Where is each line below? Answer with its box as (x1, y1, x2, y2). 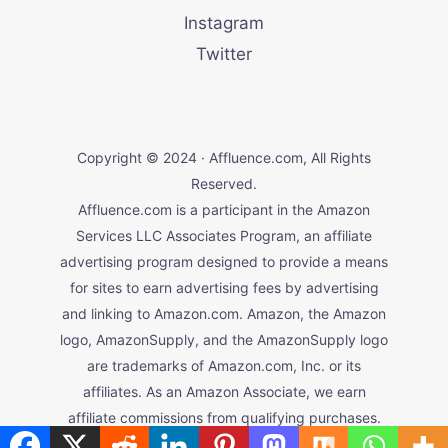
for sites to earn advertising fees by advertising (69, 279, 379, 297)
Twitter (196, 44, 252, 65)
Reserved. (191, 175, 257, 193)
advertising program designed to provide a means (60, 253, 388, 271)
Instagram (184, 13, 264, 34)
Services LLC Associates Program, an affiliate (76, 227, 372, 245)
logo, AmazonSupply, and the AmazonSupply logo (60, 331, 388, 349)
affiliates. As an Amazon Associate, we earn (82, 383, 366, 401)
